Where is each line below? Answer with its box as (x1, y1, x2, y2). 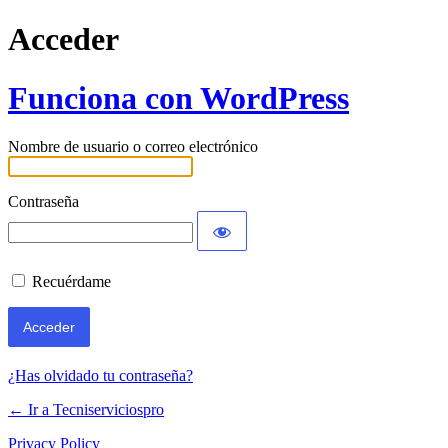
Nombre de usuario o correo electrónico (8, 138, 258, 156)
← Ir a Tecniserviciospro (8, 401, 164, 419)
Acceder (8, 21, 119, 58)
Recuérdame (32, 273, 111, 291)
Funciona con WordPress (8, 79, 349, 116)
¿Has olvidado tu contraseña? (8, 367, 193, 385)
